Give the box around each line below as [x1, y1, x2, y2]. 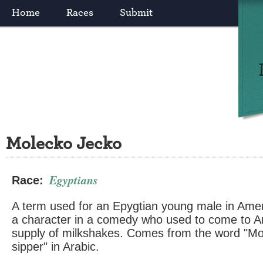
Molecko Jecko [6, 135, 122, 153]
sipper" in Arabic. [12, 240, 99, 253]
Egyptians [49, 171, 98, 188]
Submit [120, 8, 153, 18]
